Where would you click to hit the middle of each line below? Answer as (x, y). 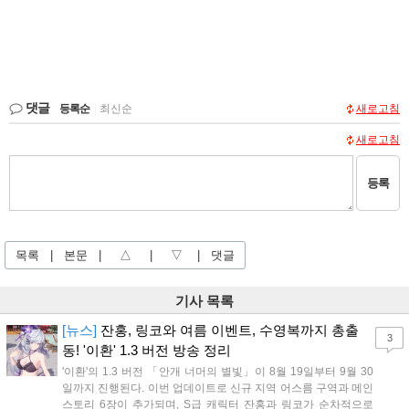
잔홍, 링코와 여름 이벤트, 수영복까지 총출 (228, 330)
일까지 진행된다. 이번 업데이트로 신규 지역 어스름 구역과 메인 (218, 388)
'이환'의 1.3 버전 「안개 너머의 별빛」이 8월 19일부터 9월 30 (218, 372)
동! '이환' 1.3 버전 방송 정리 (147, 351)
